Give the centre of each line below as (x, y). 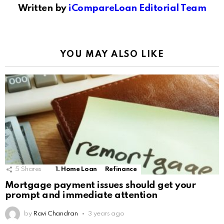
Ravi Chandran (55, 214)
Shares (31, 169)
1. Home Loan (76, 169)
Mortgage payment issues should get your (100, 185)
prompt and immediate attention (81, 195)
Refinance (121, 169)
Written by (43, 8)
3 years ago (106, 214)
